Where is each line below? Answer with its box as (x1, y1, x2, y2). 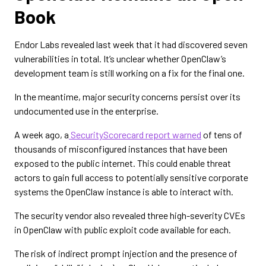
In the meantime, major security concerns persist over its (14, 91, 240, 102)
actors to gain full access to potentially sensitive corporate (14, 172, 248, 183)
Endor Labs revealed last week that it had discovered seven (14, 39, 248, 50)
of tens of (201, 129, 242, 140)
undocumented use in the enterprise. (14, 105, 159, 116)
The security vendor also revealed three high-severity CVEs (14, 210, 245, 221)
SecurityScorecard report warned (69, 129, 201, 140)
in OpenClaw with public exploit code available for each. (14, 224, 231, 235)
